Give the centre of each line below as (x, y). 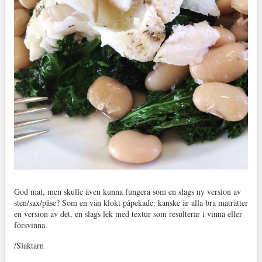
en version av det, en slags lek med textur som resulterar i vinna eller (128, 213)
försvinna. (30, 225)
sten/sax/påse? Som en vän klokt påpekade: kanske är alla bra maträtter (131, 202)
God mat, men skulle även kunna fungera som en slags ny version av (127, 191)
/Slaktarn (29, 245)
